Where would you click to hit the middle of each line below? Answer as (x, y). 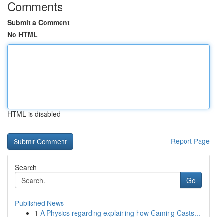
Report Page (190, 141)
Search (26, 167)
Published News (39, 203)
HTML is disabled (34, 114)
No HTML (23, 34)
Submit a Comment (39, 22)
